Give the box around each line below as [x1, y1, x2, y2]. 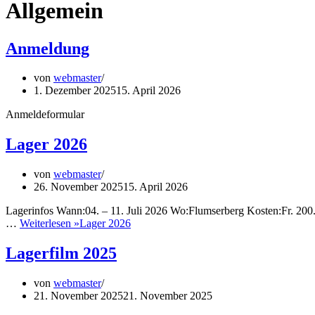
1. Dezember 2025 [34, 84, 116, 97]
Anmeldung [6, 39, 89, 58]
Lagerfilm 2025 [6, 244, 117, 263]
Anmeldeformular [6, 108, 84, 121]
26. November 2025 [34, 181, 123, 193]
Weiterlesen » [20, 217, 79, 230]
